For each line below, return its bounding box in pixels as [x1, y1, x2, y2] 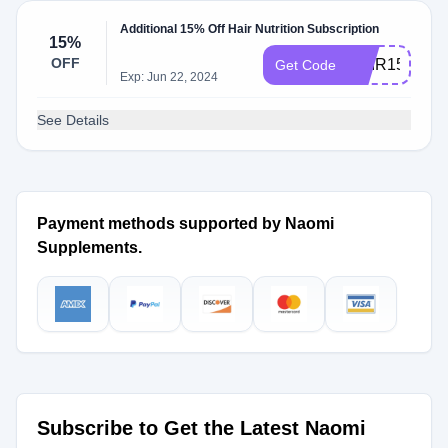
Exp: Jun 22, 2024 [120, 70, 219, 84]
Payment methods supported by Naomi [37, 215, 334, 232]
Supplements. [37, 239, 142, 256]
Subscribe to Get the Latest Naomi [37, 417, 366, 439]
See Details [37, 112, 109, 128]
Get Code [275, 57, 336, 73]
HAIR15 [348, 56, 405, 73]
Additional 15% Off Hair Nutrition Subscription [120, 22, 380, 36]
